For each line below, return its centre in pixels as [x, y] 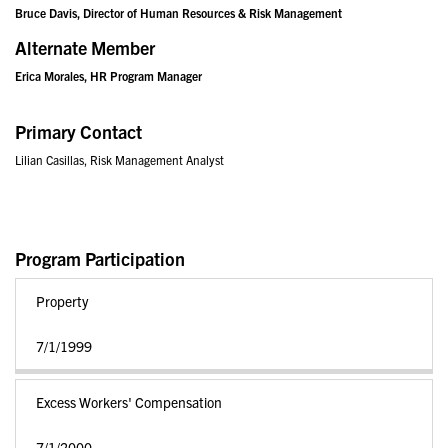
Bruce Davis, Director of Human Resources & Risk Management [178, 12]
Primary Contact [78, 131]
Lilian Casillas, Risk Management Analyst [119, 159]
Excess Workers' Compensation [129, 402]
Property [62, 301]
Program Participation [100, 258]
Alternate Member [85, 47]
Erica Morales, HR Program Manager [108, 75]
